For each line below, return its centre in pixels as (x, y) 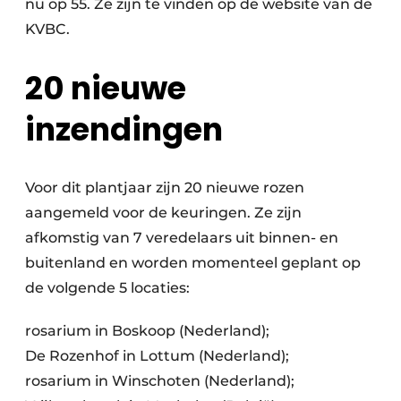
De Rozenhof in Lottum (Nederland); (157, 356)
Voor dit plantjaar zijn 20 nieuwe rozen (165, 188)
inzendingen (124, 130)
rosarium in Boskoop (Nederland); (147, 331)
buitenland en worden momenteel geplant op (193, 263)
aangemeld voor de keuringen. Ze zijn (163, 213)
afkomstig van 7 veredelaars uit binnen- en (182, 238)
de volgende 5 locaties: (107, 288)
